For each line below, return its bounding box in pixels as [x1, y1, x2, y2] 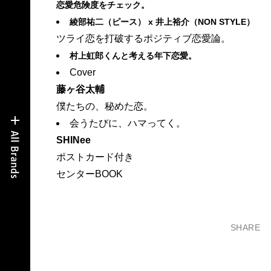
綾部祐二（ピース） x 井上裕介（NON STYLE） [69, 16, 255, 27]
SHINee [56, 134, 91, 145]
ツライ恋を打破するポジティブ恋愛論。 [56, 33, 230, 44]
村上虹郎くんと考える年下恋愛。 [69, 50, 197, 60]
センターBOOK [56, 168, 123, 179]
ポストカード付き [56, 151, 134, 162]
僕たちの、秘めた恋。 [56, 100, 153, 111]
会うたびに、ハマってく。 [69, 117, 186, 128]
